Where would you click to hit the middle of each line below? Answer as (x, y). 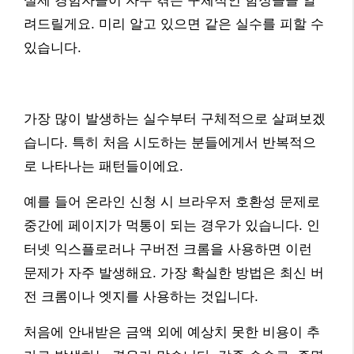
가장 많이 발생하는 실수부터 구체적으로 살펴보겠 (175, 119)
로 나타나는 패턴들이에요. (104, 167)
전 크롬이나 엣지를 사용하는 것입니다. (141, 297)
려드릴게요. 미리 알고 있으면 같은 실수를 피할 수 (174, 24)
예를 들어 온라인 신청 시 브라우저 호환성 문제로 (172, 202)
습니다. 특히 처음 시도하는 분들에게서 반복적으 (170, 143)
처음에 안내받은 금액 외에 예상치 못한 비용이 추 (172, 333)
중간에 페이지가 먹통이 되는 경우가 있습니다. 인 (172, 226)
